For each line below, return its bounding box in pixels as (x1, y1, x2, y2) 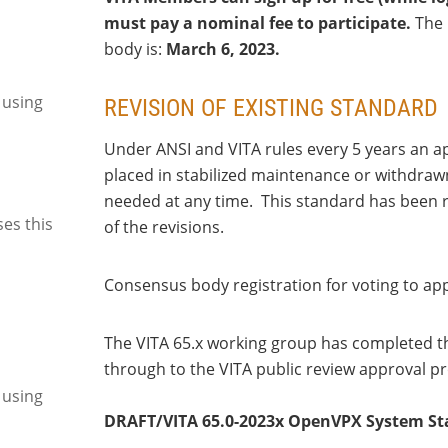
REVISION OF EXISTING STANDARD (104, 94, 438, 122)
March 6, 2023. (166, 38, 280, 60)
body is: (104, 38, 166, 60)
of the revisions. (104, 216, 224, 238)
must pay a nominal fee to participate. (104, 12, 411, 34)
